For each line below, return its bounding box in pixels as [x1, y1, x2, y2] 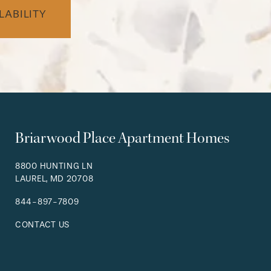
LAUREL [15, 174, 47, 184]
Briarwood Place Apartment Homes [15, 129, 229, 148]
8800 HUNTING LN [15, 161, 93, 172]
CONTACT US [15, 220, 70, 230]
